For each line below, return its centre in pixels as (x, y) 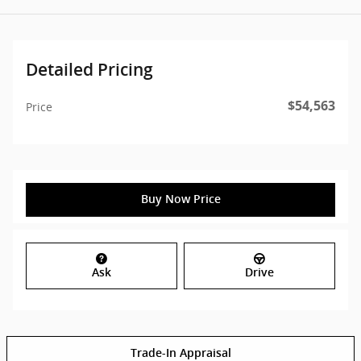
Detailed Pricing (89, 70)
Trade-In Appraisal (180, 353)
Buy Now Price (180, 199)
